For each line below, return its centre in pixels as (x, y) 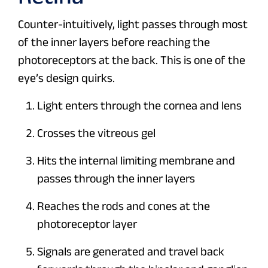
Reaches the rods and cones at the (124, 206)
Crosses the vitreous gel (96, 133)
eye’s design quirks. (66, 78)
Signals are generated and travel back (131, 252)
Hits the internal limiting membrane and (136, 161)
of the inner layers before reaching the (114, 42)
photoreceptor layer (87, 224)
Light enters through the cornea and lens (139, 106)
